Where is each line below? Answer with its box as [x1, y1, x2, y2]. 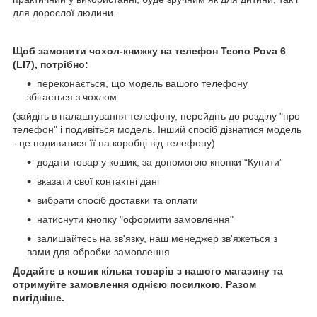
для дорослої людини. [13, 7, 116, 19]
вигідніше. [13, 292, 64, 304]
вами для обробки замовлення [27, 246, 170, 258]
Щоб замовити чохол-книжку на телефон [13, 45, 221, 57]
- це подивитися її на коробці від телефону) [13, 137, 215, 149]
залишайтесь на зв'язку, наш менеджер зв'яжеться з [37, 233, 277, 245]
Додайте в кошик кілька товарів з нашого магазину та [13, 265, 283, 277]
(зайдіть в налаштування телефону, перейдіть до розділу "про [13, 110, 300, 122]
